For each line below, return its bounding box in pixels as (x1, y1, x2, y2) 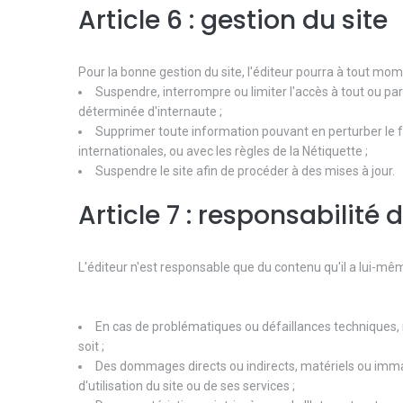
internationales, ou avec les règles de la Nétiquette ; (78, 143, 368, 158)
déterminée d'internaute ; (78, 103, 222, 119)
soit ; (78, 338, 104, 354)
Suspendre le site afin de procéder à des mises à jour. (95, 163, 395, 178)
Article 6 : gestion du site (78, 2, 388, 38)
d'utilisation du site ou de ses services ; (78, 378, 295, 393)
